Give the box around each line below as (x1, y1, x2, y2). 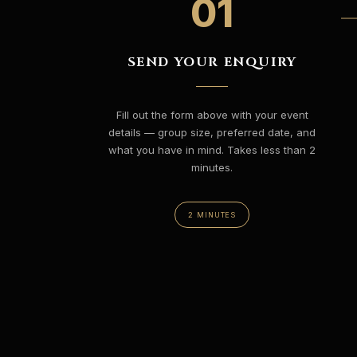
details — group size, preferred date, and (108, 126, 316, 139)
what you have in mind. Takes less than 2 (108, 143, 316, 156)
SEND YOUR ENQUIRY (127, 53, 297, 71)
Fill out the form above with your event (116, 108, 308, 121)
